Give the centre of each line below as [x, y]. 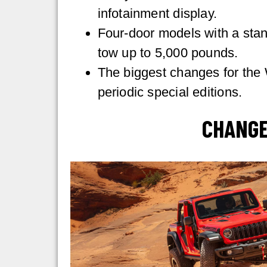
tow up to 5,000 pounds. [168, 52]
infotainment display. [157, 13]
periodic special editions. [170, 92]
